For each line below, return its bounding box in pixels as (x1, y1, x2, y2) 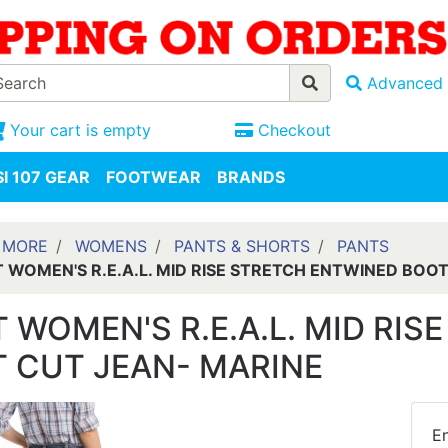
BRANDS (217, 167, 285, 188)
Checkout (257, 120, 331, 141)
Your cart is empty (9, 120, 151, 141)
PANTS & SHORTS (173, 236, 310, 257)
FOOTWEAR (106, 167, 201, 188)
